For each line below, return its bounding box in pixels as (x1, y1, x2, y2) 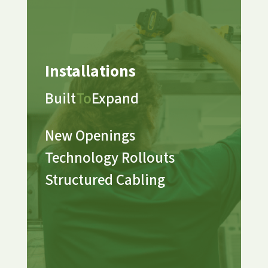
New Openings (44, 125, 135, 147)
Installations (44, 60, 136, 84)
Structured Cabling (44, 169, 165, 191)
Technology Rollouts (44, 147, 175, 169)
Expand (91, 88, 139, 110)
